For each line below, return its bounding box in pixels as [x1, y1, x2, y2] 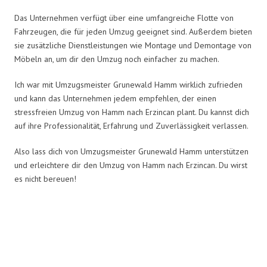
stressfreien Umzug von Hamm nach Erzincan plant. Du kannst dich [14, 106, 249, 117]
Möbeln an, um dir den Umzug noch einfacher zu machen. [14, 53, 219, 64]
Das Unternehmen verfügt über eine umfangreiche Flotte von [14, 12, 234, 23]
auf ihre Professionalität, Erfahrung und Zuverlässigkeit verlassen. [14, 120, 249, 131]
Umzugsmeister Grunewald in [31, 217, 236, 240]
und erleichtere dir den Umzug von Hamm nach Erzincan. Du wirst [14, 159, 247, 170]
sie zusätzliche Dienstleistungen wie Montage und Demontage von [14, 39, 252, 51]
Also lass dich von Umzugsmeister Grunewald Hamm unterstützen [14, 145, 249, 157]
